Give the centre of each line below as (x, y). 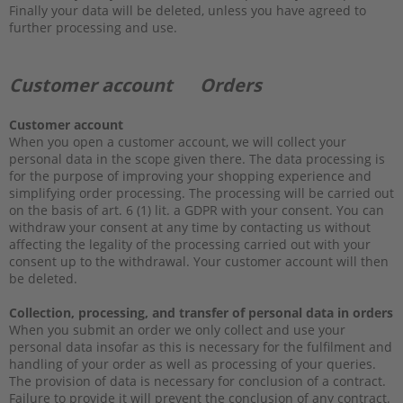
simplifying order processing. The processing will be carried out (201, 193)
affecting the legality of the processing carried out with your (190, 244)
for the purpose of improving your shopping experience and (190, 175)
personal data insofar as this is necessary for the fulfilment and (201, 346)
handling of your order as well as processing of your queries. (193, 363)
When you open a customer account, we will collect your (178, 141)
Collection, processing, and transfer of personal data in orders (201, 312)
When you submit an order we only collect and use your (177, 329)
